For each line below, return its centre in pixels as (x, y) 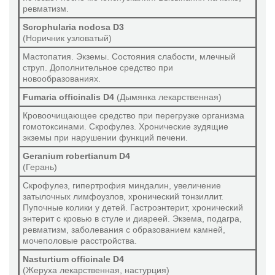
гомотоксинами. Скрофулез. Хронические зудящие (126, 126)
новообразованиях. (62, 79)
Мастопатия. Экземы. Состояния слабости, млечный (129, 56)
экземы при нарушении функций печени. (105, 137)
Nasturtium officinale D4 (73, 259)
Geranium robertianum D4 (76, 156)
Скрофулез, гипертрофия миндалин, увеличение (122, 185)
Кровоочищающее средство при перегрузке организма (134, 115)
